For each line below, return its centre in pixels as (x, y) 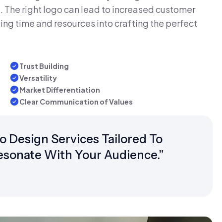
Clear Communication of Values (76, 102)
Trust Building (44, 66)
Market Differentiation (60, 90)
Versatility (38, 78)
